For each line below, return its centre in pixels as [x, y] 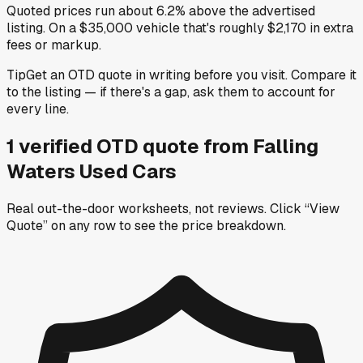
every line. [38, 109]
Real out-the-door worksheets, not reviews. [137, 209]
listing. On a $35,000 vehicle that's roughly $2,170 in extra [180, 28]
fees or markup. [54, 45]
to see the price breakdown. [203, 226]
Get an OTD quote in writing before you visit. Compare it [191, 75]
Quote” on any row [61, 226]
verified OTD [81, 147]
